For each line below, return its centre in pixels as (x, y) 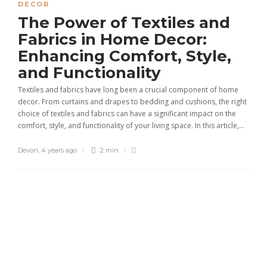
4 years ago (59, 150)
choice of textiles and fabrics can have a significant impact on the (127, 114)
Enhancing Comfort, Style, (125, 56)
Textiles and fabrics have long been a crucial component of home (128, 90)
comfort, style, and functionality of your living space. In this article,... (131, 125)
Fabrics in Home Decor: (112, 39)
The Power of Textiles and (124, 23)
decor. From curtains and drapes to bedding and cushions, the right (132, 102)
